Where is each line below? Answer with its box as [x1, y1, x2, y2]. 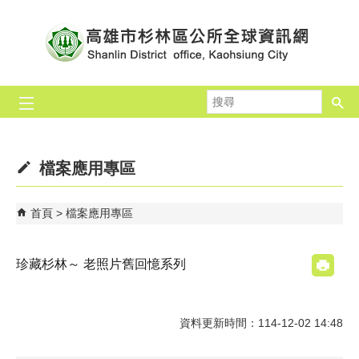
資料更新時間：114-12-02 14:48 [179, 316, 343, 329]
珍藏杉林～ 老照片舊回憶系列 [16, 257, 186, 271]
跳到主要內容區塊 [8, 9, 98, 22]
